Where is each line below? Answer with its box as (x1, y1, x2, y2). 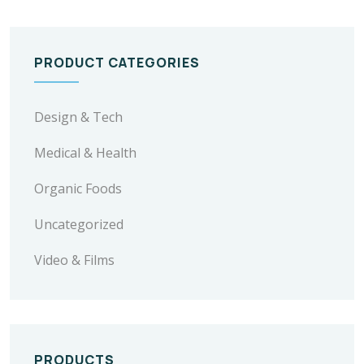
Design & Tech (34, 108, 123, 126)
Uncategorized (34, 215, 123, 233)
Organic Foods (34, 180, 122, 197)
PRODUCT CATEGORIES (34, 54, 200, 71)
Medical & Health (34, 144, 136, 162)
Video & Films (34, 251, 115, 269)
